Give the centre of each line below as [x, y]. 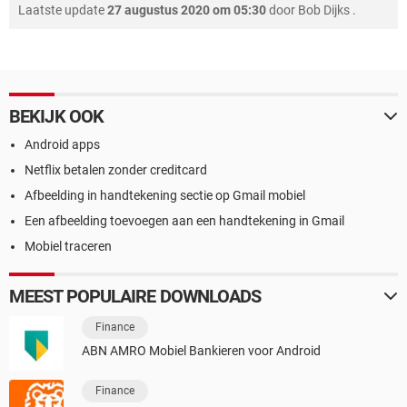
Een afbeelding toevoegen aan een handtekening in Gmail [184, 221]
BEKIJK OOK [56, 117]
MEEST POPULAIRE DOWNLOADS [135, 297]
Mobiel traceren [68, 247]
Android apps [62, 145]
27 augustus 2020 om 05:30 [187, 10]
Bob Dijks [324, 10]
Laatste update [63, 10]
